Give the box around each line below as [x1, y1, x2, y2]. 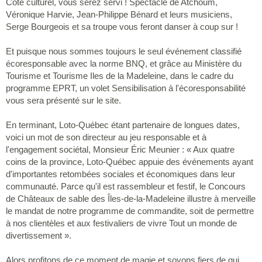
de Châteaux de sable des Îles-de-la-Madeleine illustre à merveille [6, 193, 256, 204]
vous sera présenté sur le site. [6, 95, 121, 105]
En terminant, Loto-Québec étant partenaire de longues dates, [6, 119, 240, 130]
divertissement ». [6, 230, 71, 240]
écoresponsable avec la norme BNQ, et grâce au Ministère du [6, 58, 242, 68]
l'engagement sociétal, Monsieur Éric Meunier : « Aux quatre [6, 144, 235, 154]
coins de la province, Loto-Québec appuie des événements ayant [6, 156, 253, 167]
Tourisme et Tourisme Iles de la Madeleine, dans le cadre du [6, 70, 233, 81]
